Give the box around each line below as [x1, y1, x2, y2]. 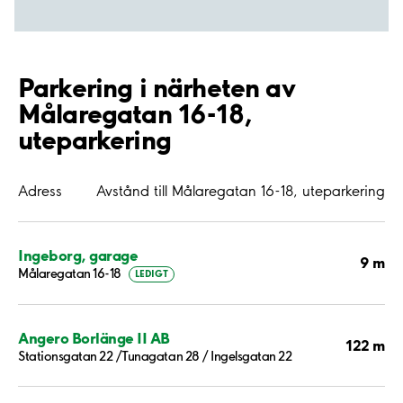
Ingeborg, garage [18, 246, 139, 265]
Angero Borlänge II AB [18, 327, 170, 347]
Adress [18, 182, 62, 201]
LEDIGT [135, 268, 168, 281]
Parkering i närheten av [18, 71, 295, 104]
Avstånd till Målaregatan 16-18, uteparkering [96, 182, 385, 201]
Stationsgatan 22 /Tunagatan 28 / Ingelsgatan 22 [18, 348, 292, 364]
